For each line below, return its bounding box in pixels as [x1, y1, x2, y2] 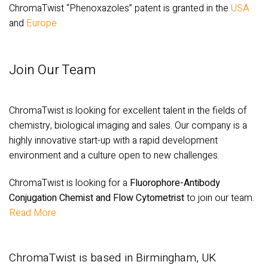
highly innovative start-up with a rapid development [9, 133, 218, 148]
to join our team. [184, 190, 254, 205]
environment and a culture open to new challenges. [9, 148, 220, 163]
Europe [26, 16, 57, 31]
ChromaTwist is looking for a [9, 175, 130, 190]
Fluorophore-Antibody [130, 175, 220, 190]
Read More [9, 205, 56, 220]
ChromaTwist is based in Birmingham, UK [9, 249, 216, 267]
